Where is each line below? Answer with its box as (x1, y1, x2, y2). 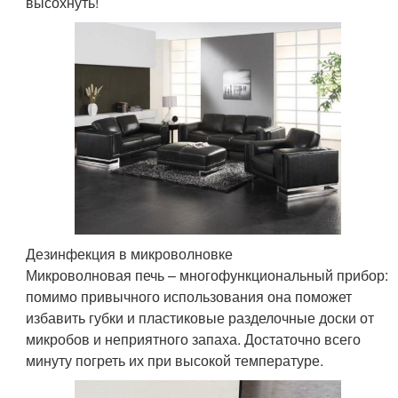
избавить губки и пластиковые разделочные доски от (26, 306, 375, 328)
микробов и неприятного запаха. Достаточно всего (26, 328, 362, 349)
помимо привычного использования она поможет (26, 285, 353, 306)
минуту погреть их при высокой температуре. (26, 349, 324, 370)
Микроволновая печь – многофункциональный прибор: (26, 264, 389, 285)
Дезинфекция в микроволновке (26, 243, 234, 264)
